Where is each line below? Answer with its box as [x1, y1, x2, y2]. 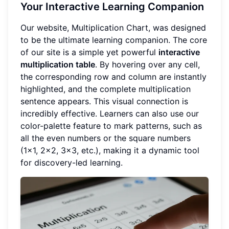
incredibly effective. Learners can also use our [20, 108, 199, 119]
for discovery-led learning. [20, 157, 123, 168]
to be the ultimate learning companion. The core [20, 35, 207, 45]
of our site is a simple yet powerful [20, 47, 158, 58]
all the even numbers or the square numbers [20, 133, 191, 144]
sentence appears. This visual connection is [20, 96, 188, 107]
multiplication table [20, 59, 95, 70]
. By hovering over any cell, [95, 59, 200, 70]
